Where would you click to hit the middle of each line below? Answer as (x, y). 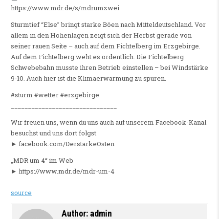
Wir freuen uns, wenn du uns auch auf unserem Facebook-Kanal (108, 122)
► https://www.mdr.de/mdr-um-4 (62, 171)
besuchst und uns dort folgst (53, 133)
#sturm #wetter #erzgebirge (55, 95)
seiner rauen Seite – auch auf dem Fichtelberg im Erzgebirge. (105, 46)
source (21, 193)
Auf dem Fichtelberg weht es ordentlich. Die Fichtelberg (97, 57)
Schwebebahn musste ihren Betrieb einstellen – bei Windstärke (109, 68)
